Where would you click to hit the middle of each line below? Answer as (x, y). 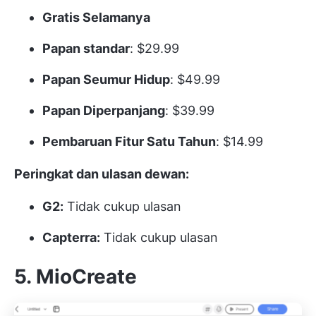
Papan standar (86, 49)
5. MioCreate (75, 277)
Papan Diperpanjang (104, 111)
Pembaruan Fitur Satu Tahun (129, 142)
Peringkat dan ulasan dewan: (102, 174)
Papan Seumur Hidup (106, 80)
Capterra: (71, 238)
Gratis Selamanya (96, 18)
